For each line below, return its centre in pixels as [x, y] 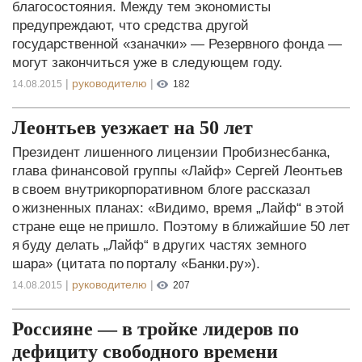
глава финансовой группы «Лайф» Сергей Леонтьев [177, 170]
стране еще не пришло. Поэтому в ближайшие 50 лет [181, 226]
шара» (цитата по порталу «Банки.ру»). [136, 263]
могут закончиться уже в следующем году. [147, 62]
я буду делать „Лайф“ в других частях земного [159, 245]
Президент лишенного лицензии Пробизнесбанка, [171, 152]
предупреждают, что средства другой [130, 25]
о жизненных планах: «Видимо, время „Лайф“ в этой [178, 208]
